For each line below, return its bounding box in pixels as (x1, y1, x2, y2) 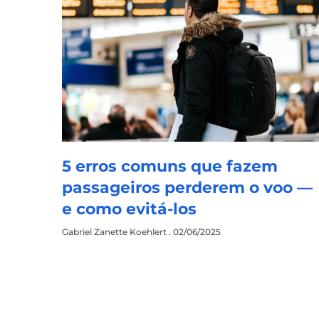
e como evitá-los (62, 199, 197, 219)
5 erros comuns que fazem (62, 157, 278, 177)
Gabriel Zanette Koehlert (62, 226, 169, 238)
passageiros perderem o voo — (62, 178, 313, 198)
